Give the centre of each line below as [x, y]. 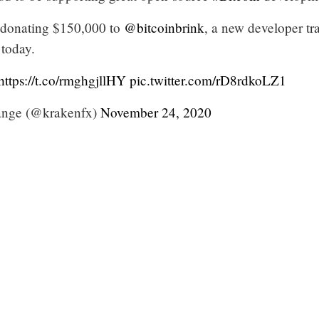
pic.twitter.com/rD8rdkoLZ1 [208, 80]
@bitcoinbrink [164, 27]
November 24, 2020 [156, 112]
